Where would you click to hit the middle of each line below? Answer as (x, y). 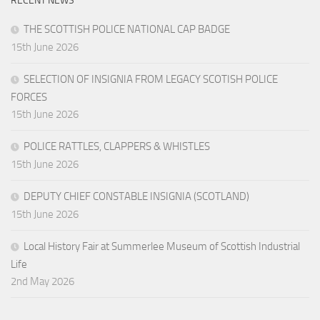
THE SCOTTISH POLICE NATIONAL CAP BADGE (127, 30)
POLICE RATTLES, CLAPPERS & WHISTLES (117, 147)
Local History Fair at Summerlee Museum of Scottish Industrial (162, 247)
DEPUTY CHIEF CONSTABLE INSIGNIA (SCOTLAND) (136, 197)
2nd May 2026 (42, 282)
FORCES (29, 97)
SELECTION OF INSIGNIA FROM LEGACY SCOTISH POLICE (151, 80)
